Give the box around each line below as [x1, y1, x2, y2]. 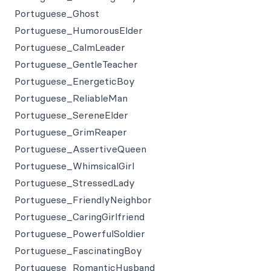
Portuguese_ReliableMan [15, 92, 128, 104]
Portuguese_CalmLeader [15, 41, 125, 53]
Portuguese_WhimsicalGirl [15, 160, 134, 172]
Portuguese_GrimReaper [15, 126, 127, 138]
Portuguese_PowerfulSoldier [15, 227, 145, 240]
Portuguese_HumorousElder [15, 24, 143, 36]
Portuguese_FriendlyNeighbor [15, 194, 152, 206]
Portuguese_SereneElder [15, 109, 128, 121]
